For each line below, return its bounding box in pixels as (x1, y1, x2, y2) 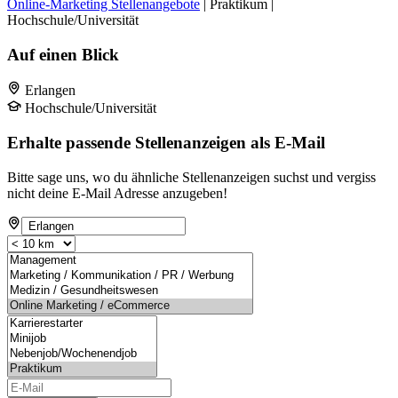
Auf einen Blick (7, 44, 119, 64)
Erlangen (25, 83, 76, 99)
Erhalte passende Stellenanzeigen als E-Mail (7, 133, 325, 153)
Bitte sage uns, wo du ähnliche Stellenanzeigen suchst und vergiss (7, 169, 376, 185)
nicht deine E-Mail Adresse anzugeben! (7, 185, 227, 201)
